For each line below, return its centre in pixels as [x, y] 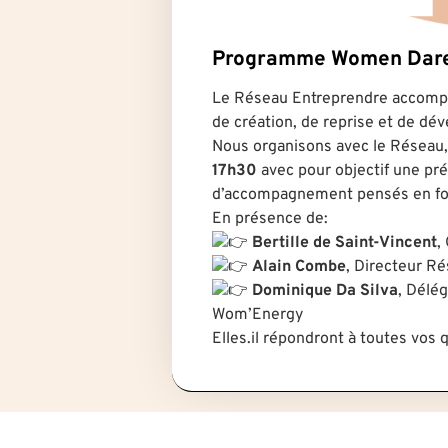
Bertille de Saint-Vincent [344, 243]
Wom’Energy [257, 315]
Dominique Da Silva [325, 291]
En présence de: [270, 219]
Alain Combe [299, 267]
